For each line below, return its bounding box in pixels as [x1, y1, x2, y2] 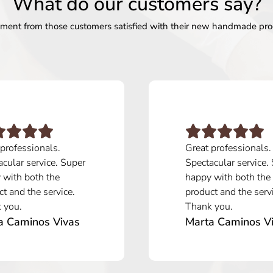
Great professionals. [185, 141, 271, 155]
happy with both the [185, 170, 271, 184]
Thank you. [185, 199, 233, 213]
